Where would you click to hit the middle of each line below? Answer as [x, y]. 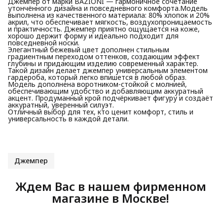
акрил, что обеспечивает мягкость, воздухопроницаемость [110, 22]
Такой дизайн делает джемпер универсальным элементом [108, 70]
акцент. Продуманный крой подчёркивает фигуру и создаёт [110, 98]
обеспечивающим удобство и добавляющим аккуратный [106, 91]
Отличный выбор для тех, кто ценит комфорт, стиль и [101, 111]
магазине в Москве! [110, 198]
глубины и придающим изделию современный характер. [103, 63]
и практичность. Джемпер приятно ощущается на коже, [104, 29]
